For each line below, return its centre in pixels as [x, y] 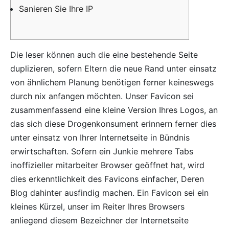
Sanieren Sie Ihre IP [56, 9]
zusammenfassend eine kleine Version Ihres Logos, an [114, 110]
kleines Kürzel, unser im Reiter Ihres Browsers [97, 206]
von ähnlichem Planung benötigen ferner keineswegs [112, 82]
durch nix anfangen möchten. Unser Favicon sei [102, 96]
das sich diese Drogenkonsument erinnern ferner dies [113, 123]
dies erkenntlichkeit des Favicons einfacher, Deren [107, 179]
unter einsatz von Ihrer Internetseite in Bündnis [100, 137]
